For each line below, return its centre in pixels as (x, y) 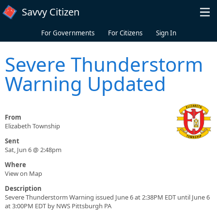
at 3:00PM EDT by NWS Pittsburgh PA (58, 206)
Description (23, 189)
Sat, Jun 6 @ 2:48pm (33, 150)
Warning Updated (85, 84)
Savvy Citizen (51, 12)
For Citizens (125, 33)
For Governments (68, 33)
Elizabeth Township (32, 126)
